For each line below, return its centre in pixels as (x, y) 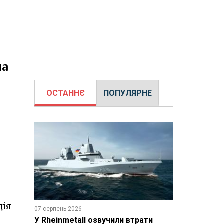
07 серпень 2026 (58, 209)
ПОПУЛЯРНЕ (127, 93)
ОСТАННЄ (65, 93)
